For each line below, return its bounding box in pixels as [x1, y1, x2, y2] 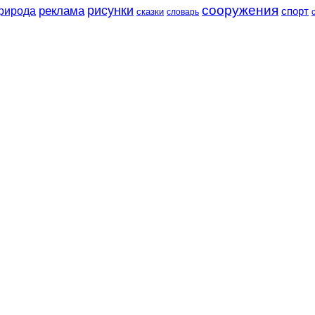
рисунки [87, 4, 134, 18]
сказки [136, 7, 164, 18]
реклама [39, 4, 84, 18]
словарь [167, 7, 199, 17]
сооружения [202, 3, 278, 18]
